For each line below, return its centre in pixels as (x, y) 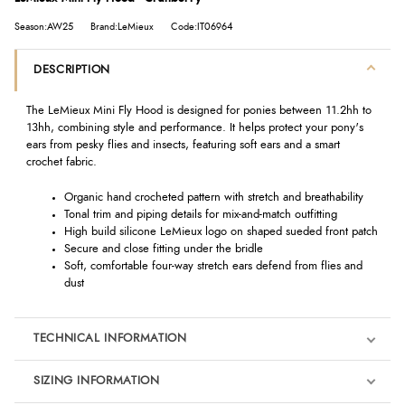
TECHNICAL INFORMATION (110, 339)
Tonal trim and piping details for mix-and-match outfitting (200, 214)
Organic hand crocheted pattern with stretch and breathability (213, 197)
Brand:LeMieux (122, 27)
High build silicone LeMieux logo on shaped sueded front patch (221, 231)
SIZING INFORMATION (96, 381)
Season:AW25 (44, 27)
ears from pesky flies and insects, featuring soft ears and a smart (183, 146)
